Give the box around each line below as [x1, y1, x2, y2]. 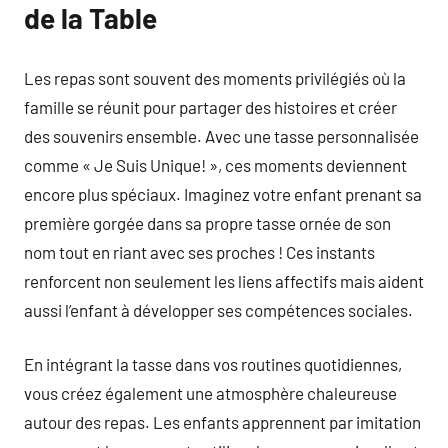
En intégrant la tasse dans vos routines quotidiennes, [24, 354, 402, 374]
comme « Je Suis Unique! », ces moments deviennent [24, 154, 407, 175]
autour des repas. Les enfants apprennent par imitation [24, 412, 421, 432]
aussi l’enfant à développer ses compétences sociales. [24, 299, 413, 320]
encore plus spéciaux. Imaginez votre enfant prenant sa [24, 183, 422, 204]
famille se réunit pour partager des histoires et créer [24, 96, 397, 117]
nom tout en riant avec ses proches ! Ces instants [24, 241, 375, 262]
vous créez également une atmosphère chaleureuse [24, 383, 397, 403]
